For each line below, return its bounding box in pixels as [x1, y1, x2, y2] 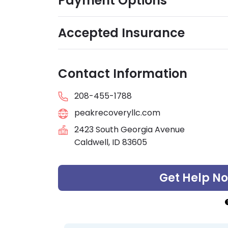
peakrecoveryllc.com [74, 107, 160, 119]
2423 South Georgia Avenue [74, 124, 185, 136]
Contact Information [58, 65, 187, 82]
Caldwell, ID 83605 [74, 136, 147, 149]
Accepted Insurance [58, 24, 185, 41]
